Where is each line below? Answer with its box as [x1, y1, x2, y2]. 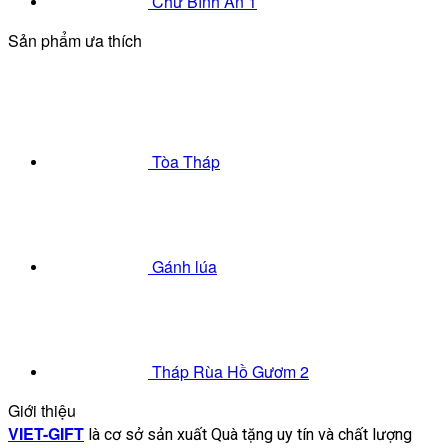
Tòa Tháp [152, 150, 220, 174]
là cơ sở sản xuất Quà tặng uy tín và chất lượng [84, 425, 412, 445]
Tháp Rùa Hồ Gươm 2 [152, 360, 309, 384]
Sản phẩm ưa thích [8, 29, 142, 53]
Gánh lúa [152, 255, 217, 279]
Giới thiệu [8, 399, 76, 423]
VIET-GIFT [8, 422, 84, 446]
